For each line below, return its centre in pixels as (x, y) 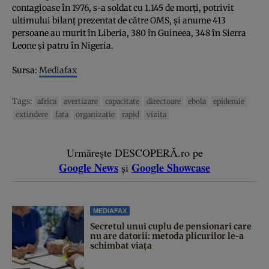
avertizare (81, 101)
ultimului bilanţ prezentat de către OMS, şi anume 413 (119, 21)
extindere (32, 115)
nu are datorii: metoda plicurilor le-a (167, 236)
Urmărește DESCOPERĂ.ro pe (134, 153)
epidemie (229, 101)
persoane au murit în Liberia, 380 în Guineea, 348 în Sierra (129, 33)
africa (47, 101)
